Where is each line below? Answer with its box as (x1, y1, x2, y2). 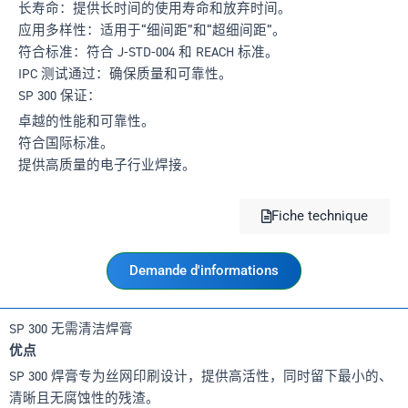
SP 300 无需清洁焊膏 (9, 319, 133, 338)
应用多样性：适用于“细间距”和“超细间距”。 (18, 20, 286, 39)
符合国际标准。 (18, 134, 114, 153)
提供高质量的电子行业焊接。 (18, 156, 196, 175)
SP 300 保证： (18, 86, 101, 105)
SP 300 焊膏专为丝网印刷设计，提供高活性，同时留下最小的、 (9, 367, 393, 385)
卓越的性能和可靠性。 (18, 112, 155, 131)
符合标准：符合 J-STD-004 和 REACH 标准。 (18, 42, 279, 61)
